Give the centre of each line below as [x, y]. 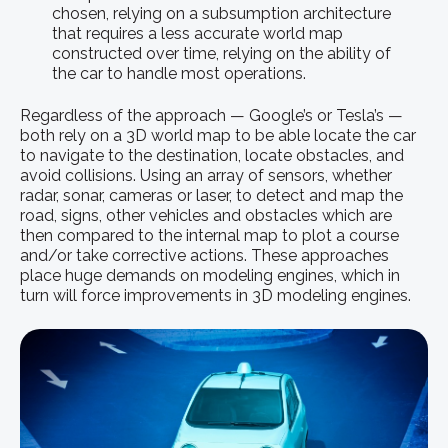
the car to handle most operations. [179, 73]
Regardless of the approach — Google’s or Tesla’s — [211, 116]
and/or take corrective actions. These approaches [204, 256]
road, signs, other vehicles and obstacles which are [206, 216]
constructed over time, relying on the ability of [222, 53]
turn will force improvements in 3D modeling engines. [215, 296]
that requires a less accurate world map [198, 33]
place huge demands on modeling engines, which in [210, 276]
